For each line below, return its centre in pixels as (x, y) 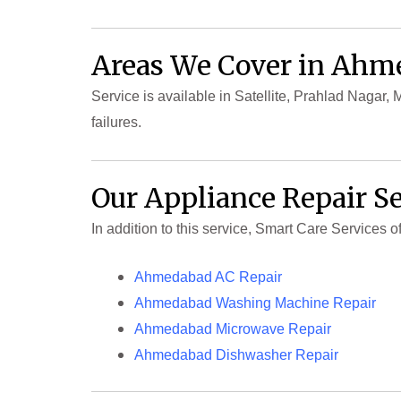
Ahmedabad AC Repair (208, 277)
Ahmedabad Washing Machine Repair (255, 303)
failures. (116, 123)
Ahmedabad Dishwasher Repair (236, 355)
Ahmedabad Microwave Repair (233, 329)
